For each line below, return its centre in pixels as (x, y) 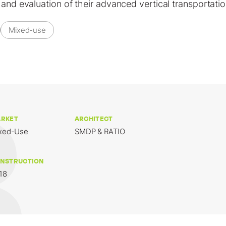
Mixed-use (27, 30)
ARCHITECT (94, 119)
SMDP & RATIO (100, 131)
